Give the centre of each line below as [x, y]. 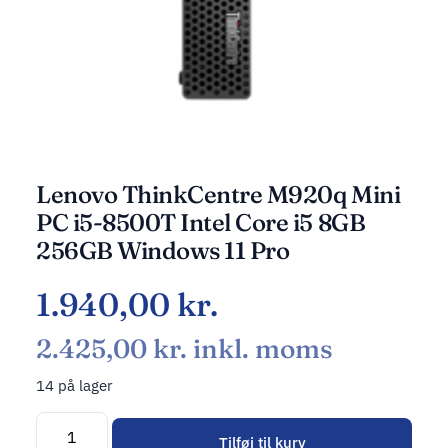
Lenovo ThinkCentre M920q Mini [218, 195]
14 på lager [74, 386]
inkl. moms [260, 349]
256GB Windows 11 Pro [163, 251]
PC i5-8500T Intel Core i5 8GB [201, 223]
